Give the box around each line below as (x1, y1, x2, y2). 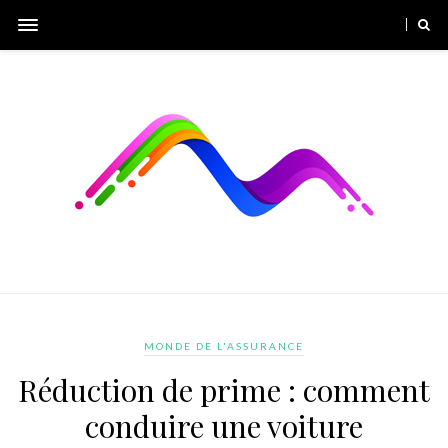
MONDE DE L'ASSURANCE (144, 340, 304, 352)
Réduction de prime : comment (18, 370, 430, 410)
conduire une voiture (85, 406, 363, 446)
